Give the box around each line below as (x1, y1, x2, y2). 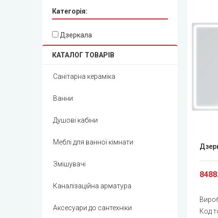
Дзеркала (58, 31, 92, 39)
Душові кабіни (53, 116, 98, 125)
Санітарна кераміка (53, 73, 115, 81)
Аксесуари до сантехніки (53, 204, 132, 212)
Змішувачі (53, 160, 86, 168)
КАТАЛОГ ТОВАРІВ (52, 51, 114, 59)
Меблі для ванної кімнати (53, 138, 133, 146)
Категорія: (52, 7, 88, 16)
